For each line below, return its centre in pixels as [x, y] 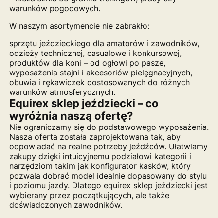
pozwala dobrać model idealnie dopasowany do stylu [108, 176]
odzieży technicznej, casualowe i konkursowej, [95, 53]
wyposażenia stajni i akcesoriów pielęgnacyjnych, [100, 73]
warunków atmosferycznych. [62, 92]
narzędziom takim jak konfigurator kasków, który [100, 166]
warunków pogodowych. [54, 8]
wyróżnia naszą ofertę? [71, 116]
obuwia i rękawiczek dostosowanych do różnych [99, 82]
